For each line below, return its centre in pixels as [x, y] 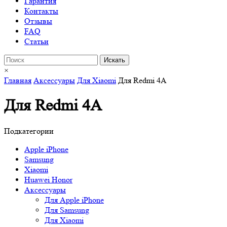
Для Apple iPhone [74, 200]
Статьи [36, 41]
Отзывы [38, 21]
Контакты [41, 11]
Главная [18, 80]
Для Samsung [67, 210]
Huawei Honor [48, 179]
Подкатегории [29, 131]
